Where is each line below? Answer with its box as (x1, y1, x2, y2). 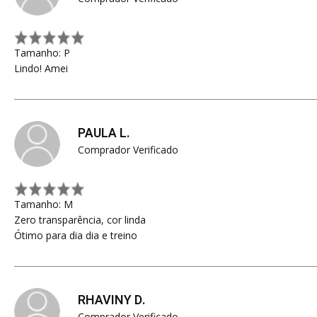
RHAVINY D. (78, 291, 146, 310)
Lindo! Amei (14, 62, 68, 75)
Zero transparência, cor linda (14, 213, 146, 226)
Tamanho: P (14, 46, 70, 59)
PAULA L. (78, 124, 130, 143)
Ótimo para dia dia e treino (14, 229, 137, 242)
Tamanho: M (14, 197, 73, 211)
